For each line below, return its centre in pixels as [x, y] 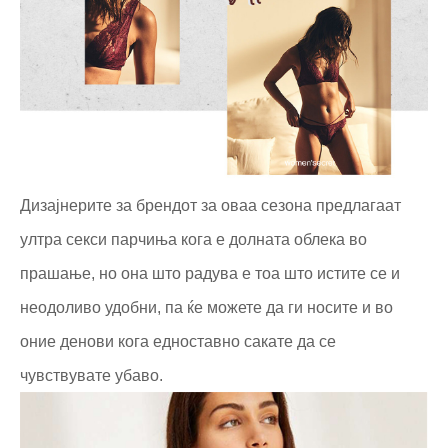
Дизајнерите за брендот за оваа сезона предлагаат [210, 205]
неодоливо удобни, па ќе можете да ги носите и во [206, 307]
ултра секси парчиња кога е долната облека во [193, 239]
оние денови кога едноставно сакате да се [178, 341]
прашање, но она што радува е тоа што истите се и [210, 273]
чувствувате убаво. [91, 375]
